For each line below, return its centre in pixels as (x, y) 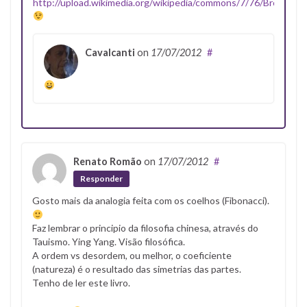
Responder (101, 179)
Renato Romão (108, 161)
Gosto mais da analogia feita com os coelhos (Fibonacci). (151, 201)
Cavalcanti (110, 52)
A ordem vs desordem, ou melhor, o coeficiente (132, 256)
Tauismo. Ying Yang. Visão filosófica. (109, 242)
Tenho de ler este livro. (81, 283)
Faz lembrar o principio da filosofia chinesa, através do (145, 228)
